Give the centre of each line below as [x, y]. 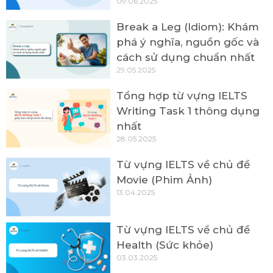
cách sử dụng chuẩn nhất [186, 58]
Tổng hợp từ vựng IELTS [182, 96]
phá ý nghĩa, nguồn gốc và [188, 42]
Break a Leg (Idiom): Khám [188, 27]
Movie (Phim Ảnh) [165, 180]
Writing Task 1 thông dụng [188, 111]
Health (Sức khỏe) [165, 245]
